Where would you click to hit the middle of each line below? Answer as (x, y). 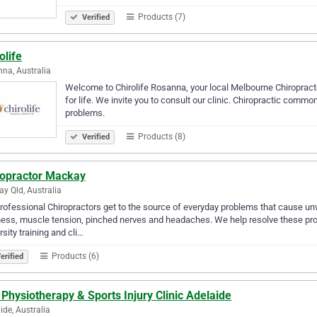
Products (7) (161, 17)
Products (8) (161, 136)
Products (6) (74, 256)
